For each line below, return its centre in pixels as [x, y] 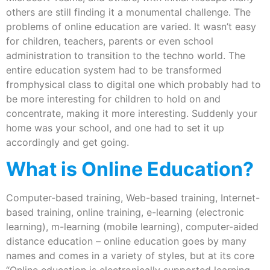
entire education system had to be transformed [114, 70]
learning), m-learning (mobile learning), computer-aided [132, 227]
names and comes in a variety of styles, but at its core [130, 256]
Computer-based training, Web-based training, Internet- [133, 198]
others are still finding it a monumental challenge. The [128, 12]
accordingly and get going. [67, 142]
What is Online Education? [130, 169]
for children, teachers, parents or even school [110, 41]
